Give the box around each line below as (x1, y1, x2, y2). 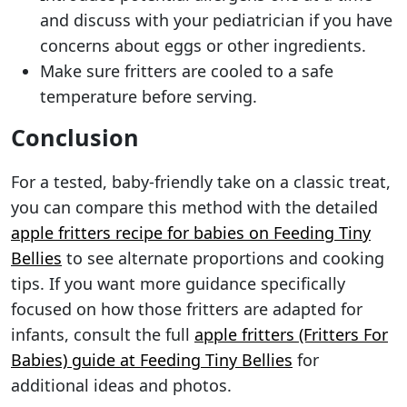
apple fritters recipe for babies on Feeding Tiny (11, 222, 371, 244)
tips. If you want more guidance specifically (11, 273, 345, 295)
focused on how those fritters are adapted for (11, 298, 362, 321)
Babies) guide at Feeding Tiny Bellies (11, 349, 293, 372)
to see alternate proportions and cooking (62, 247, 384, 270)
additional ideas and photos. (11, 374, 232, 397)
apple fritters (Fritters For (194, 323, 388, 346)
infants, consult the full (11, 323, 194, 346)
